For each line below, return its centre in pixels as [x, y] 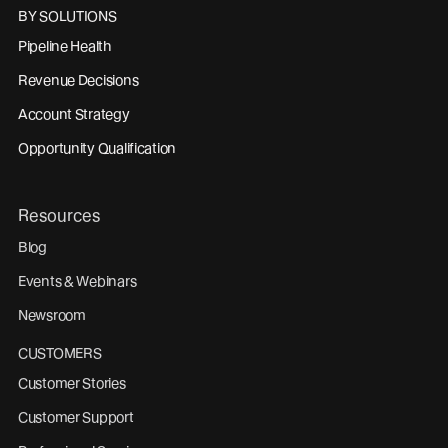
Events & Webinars [77, 280]
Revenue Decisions [78, 79]
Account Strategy [74, 113]
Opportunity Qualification [97, 147]
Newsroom [52, 314]
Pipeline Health [65, 45]
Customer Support [76, 416]
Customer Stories [72, 382]
